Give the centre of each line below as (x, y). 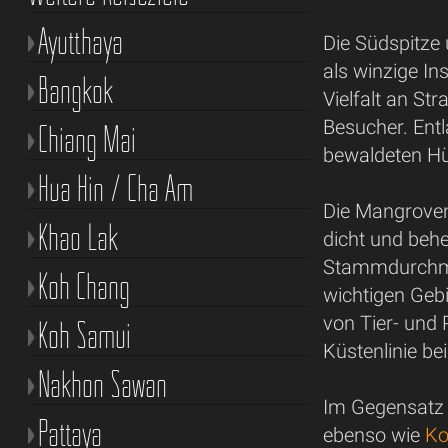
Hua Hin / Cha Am (115, 188)
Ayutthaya (80, 41)
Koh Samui (84, 335)
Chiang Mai (86, 139)
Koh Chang (83, 286)
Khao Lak (78, 237)
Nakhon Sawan (102, 384)
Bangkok (75, 90)
